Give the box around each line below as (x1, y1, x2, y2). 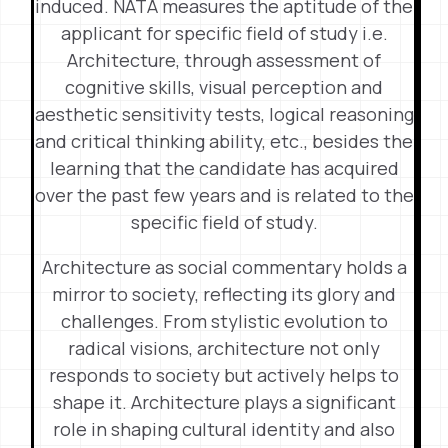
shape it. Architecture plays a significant (52, 390, 396, 414)
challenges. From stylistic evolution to (60, 309, 388, 333)
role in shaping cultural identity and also (53, 417, 395, 441)
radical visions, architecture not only (68, 336, 380, 360)
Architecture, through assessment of (67, 48, 381, 72)
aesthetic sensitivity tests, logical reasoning (34, 102, 414, 126)
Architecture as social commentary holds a (41, 255, 407, 279)
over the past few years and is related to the (34, 183, 414, 207)
